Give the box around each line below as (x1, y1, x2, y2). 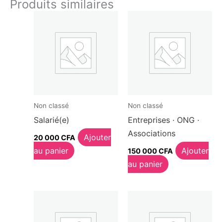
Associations (128, 128, 175, 138)
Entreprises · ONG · (128, 114, 199, 125)
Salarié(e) (34, 114, 69, 125)
